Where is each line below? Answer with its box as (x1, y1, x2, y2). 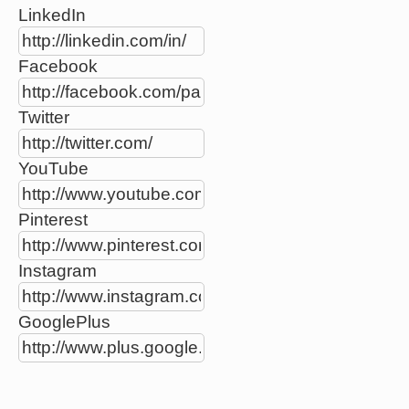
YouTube (18, 158, 89, 178)
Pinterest (18, 209, 88, 229)
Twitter (18, 107, 69, 127)
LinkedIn (18, 5, 86, 25)
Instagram (18, 260, 97, 280)
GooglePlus (18, 311, 110, 331)
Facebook (18, 56, 98, 76)
